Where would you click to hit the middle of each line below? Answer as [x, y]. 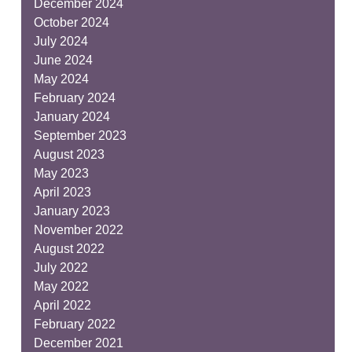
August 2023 [69, 154]
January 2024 [71, 116]
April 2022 [62, 305]
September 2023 [80, 135]
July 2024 [60, 41]
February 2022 [74, 324]
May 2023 [61, 173]
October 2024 [71, 22]
